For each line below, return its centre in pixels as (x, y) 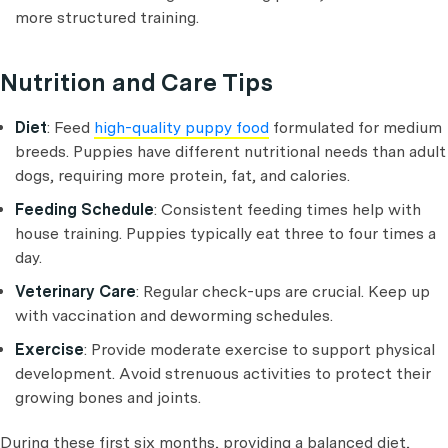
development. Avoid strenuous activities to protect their (223, 373)
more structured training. (107, 17)
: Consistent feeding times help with (287, 209)
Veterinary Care (75, 291)
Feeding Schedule (84, 209)
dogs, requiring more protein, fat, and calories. (182, 175)
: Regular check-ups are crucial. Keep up (283, 291)
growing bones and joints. (108, 397)
